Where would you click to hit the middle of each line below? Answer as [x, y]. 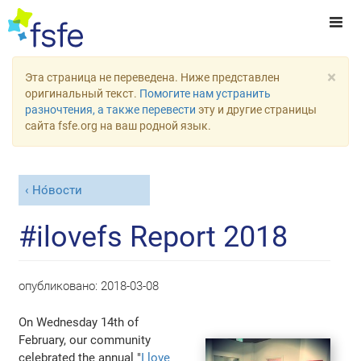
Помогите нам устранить [205, 93]
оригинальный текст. [82, 93]
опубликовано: [60, 286]
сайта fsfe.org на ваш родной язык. [118, 126]
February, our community [85, 340]
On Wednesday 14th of [79, 322]
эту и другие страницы [256, 110]
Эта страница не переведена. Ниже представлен [152, 77]
